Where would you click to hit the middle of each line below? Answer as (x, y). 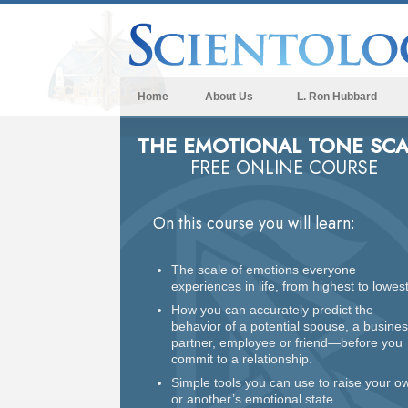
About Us (229, 97)
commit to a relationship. (242, 358)
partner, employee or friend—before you (287, 342)
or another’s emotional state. (254, 398)
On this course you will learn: (254, 224)
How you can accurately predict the (272, 309)
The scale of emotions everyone (264, 269)
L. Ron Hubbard (337, 97)
